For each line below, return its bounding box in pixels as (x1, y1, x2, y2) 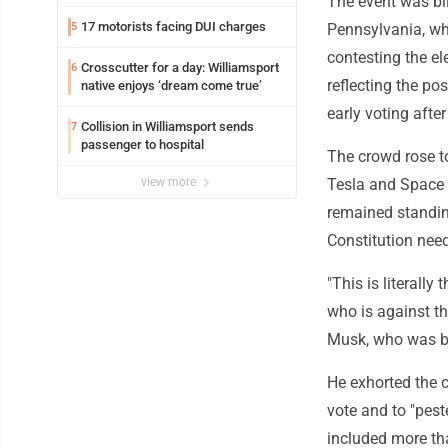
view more (141, 175, 199, 190)
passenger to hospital (81, 137, 204, 153)
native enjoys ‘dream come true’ (81, 78, 262, 94)
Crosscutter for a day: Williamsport (81, 60, 279, 76)
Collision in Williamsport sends (81, 119, 254, 135)
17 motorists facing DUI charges (81, 19, 266, 35)
